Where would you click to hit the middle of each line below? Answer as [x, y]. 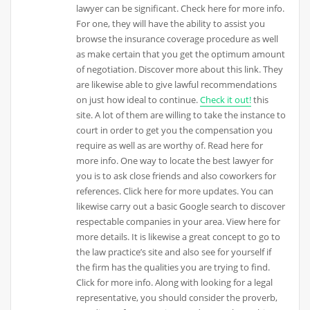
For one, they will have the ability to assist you [171, 24]
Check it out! [226, 100]
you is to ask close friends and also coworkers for [176, 176]
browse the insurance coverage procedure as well [177, 39]
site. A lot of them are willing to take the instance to [181, 115]
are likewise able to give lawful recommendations [177, 85]
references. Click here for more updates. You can [175, 191]
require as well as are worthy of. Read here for [170, 146]
